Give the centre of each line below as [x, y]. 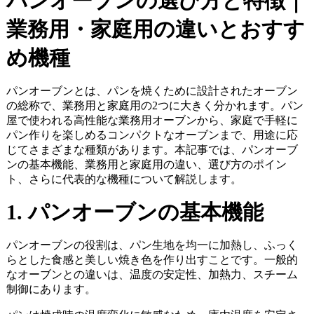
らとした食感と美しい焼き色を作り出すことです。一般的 [152, 260]
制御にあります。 [51, 289]
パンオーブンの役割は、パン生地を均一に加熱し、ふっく [152, 245]
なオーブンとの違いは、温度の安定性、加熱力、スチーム [152, 275]
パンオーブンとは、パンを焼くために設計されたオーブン [152, 91]
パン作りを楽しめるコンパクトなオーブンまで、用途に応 [152, 135]
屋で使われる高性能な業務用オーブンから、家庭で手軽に [152, 121]
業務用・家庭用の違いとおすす [155, 29]
